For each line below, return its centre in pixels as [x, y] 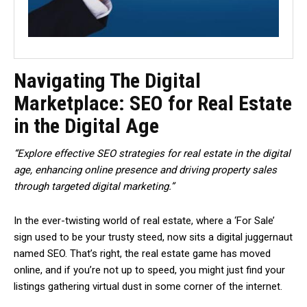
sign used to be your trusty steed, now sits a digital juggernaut [153, 237]
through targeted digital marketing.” [94, 187]
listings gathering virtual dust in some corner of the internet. [149, 287]
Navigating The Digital [107, 81]
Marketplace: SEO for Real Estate [153, 103]
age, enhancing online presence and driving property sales [145, 170]
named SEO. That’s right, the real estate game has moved [142, 254]
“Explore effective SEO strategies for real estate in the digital [152, 154]
